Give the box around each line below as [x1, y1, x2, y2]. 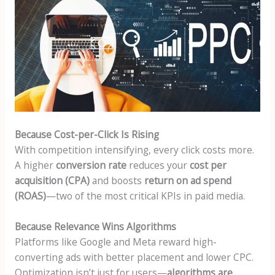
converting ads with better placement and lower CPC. [14, 250, 254, 264]
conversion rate [55, 158, 126, 172]
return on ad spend [144, 173, 231, 187]
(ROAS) [14, 188, 46, 203]
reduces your [126, 158, 190, 172]
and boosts [89, 173, 144, 187]
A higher [14, 158, 56, 172]
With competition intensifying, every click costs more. [14, 142, 254, 157]
